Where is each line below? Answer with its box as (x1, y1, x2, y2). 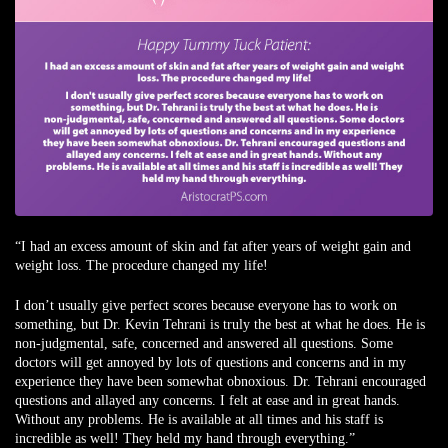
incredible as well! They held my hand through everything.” (15, 430, 355, 446)
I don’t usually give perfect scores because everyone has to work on (15, 297, 397, 313)
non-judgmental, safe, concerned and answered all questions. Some (15, 335, 393, 351)
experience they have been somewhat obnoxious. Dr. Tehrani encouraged (15, 373, 426, 389)
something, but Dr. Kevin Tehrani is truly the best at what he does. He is (15, 316, 425, 332)
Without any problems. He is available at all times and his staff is (15, 411, 383, 427)
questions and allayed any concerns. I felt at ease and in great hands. (15, 392, 400, 408)
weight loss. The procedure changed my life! (15, 257, 268, 273)
